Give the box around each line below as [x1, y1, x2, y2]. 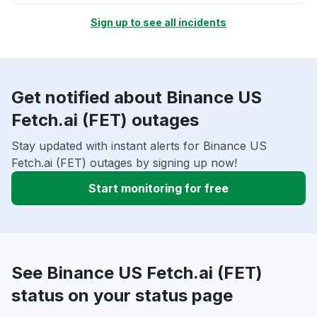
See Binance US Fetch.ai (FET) [11, 263, 263, 284]
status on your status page [11, 285, 233, 306]
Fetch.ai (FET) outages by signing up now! [11, 156, 237, 171]
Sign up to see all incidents [91, 16, 226, 29]
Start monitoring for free [88, 181, 229, 196]
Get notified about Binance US [11, 87, 262, 108]
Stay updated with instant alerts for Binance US [11, 139, 267, 154]
